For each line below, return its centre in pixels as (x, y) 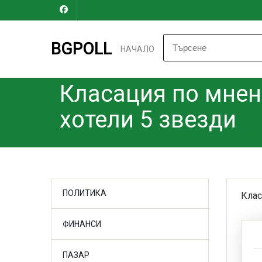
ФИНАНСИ (82, 224)
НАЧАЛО (137, 49)
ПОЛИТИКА (85, 193)
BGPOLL (81, 49)
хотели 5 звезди (148, 120)
